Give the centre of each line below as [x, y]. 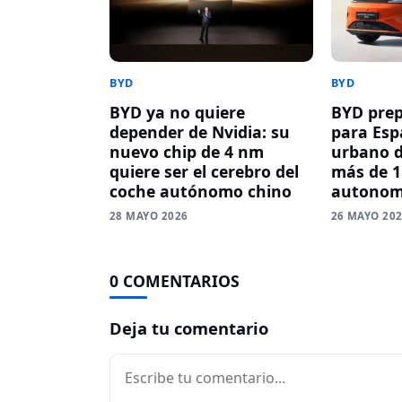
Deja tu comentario [189, 328]
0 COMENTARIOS [175, 281]
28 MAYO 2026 [149, 216]
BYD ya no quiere [177, 113]
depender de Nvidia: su [200, 132]
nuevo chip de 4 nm [187, 152]
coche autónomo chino [201, 192]
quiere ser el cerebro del [204, 172]
